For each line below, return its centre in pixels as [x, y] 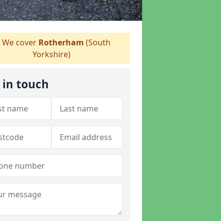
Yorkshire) [51, 54]
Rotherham [61, 42]
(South [97, 42]
